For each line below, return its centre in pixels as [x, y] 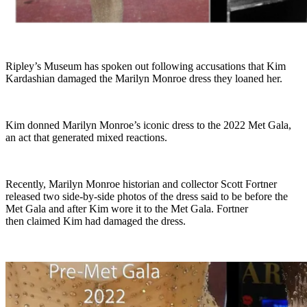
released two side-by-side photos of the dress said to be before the [147, 197]
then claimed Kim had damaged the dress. [96, 221]
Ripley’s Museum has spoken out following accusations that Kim [146, 66]
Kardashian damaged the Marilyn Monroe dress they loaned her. [144, 79]
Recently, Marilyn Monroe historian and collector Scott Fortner [141, 184]
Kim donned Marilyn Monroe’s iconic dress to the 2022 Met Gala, [148, 125]
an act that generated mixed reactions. [86, 138]
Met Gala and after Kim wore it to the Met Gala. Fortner [127, 209]
